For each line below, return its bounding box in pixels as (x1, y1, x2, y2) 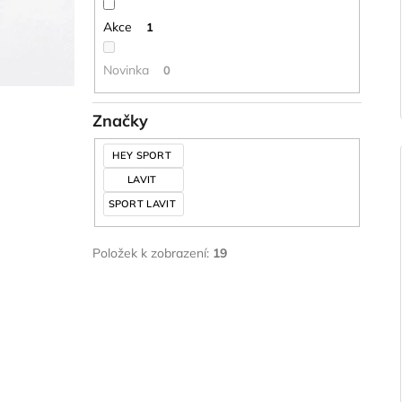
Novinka (102, 61, 149, 78)
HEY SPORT (112, 149, 175, 162)
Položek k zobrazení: (92, 244, 213, 261)
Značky (92, 110, 148, 132)
